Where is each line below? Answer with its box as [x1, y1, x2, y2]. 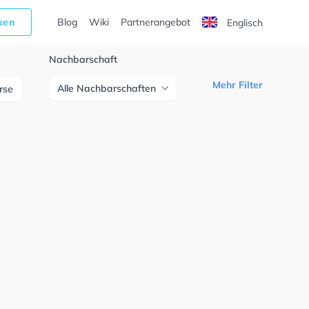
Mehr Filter [212, 79, 263, 91]
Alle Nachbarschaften [57, 82, 157, 94]
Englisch [223, 17, 263, 29]
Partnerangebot [120, 16, 190, 28]
